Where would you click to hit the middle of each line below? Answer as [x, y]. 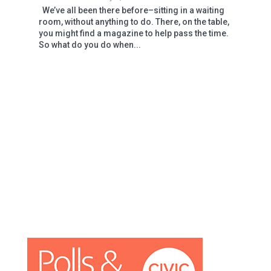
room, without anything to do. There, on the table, [134, 21]
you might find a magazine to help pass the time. [133, 33]
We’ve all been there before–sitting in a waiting [131, 10]
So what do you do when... [90, 44]
